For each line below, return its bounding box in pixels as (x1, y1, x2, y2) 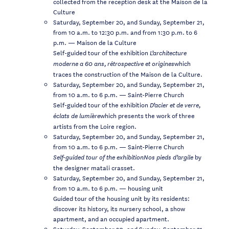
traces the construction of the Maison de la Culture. (53, 68, 202, 79)
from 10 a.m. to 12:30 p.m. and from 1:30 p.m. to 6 (53, 27, 197, 37)
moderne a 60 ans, (53, 58, 107, 68)
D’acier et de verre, (150, 100, 201, 110)
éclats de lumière (53, 110, 100, 121)
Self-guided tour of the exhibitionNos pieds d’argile (53, 152, 195, 162)
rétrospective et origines (107, 58, 174, 68)
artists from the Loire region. (53, 121, 136, 131)
